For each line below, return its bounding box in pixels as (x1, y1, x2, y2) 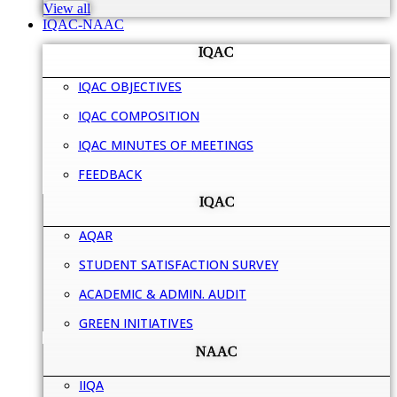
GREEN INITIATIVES (79, 315, 193, 332)
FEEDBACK (78, 165, 142, 183)
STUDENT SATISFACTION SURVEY (79, 256, 278, 274)
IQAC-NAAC (43, 17, 124, 33)
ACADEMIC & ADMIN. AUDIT (79, 285, 246, 303)
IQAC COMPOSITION (78, 106, 199, 124)
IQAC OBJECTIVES (78, 77, 182, 95)
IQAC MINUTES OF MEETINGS (78, 136, 253, 153)
